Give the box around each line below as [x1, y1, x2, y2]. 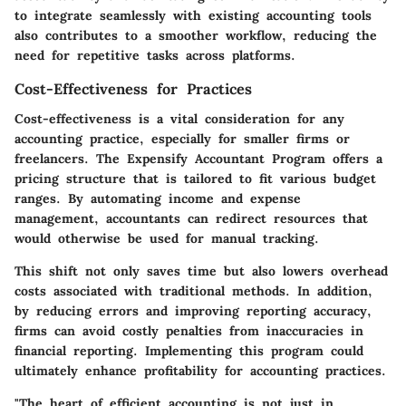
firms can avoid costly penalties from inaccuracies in [14, 322, 363, 339]
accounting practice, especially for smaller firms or [14, 130, 350, 147]
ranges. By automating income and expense [14, 189, 301, 207]
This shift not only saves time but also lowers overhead [14, 262, 388, 279]
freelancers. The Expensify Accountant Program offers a [14, 150, 382, 167]
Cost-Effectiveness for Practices [14, 80, 252, 99]
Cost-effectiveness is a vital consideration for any [14, 110, 344, 127]
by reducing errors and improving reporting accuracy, [14, 302, 372, 319]
